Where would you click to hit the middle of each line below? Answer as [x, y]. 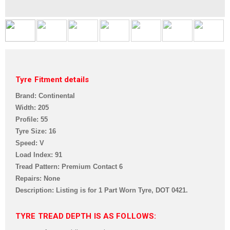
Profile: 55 [32, 119]
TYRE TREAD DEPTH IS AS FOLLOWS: [86, 216]
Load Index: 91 [39, 155]
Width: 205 [32, 107]
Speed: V [30, 143]
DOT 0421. [172, 190]
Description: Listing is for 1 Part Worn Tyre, [85, 190]
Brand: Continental [45, 95]
